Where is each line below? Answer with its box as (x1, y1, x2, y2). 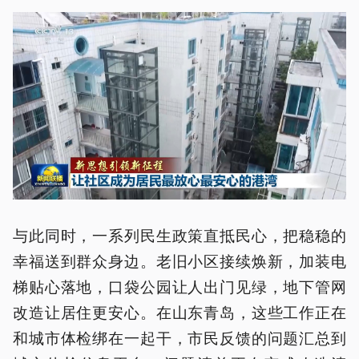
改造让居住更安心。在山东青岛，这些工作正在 (13, 301, 346, 322)
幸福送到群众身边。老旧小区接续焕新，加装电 (13, 249, 346, 271)
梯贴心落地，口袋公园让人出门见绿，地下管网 (13, 275, 346, 296)
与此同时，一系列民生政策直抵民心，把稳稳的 (13, 224, 346, 245)
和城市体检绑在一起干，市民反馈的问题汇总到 (13, 326, 346, 348)
